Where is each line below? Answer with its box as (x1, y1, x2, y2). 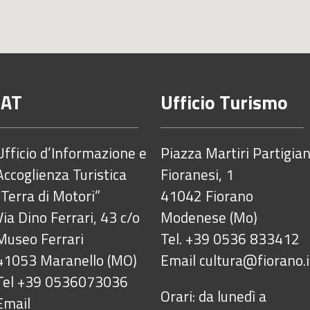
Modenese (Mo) (161, 206, 257, 228)
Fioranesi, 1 (161, 163, 234, 185)
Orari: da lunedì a (161, 284, 266, 307)
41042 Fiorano (161, 184, 253, 207)
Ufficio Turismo (161, 87, 288, 116)
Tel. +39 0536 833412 (161, 227, 300, 250)
